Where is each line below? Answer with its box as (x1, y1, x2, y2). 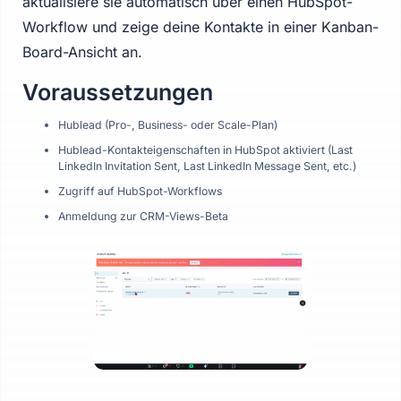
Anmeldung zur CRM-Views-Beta (58, 209, 228, 223)
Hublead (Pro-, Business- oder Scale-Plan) (58, 118, 277, 132)
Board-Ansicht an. (22, 43, 142, 61)
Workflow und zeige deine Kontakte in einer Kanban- (22, 18, 379, 36)
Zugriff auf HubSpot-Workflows (58, 184, 222, 198)
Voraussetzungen (22, 79, 213, 106)
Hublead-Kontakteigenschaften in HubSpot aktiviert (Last (58, 143, 353, 157)
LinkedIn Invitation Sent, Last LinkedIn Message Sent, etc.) (58, 159, 356, 173)
